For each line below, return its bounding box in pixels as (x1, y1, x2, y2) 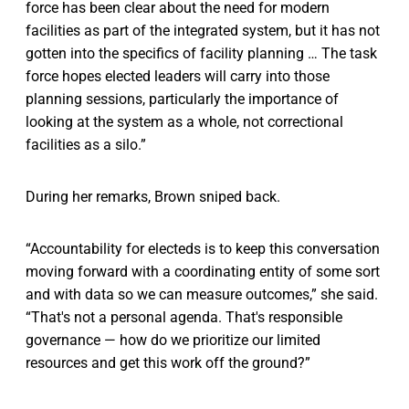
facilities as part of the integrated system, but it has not (26, 21, 380, 39)
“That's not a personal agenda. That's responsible (26, 308, 342, 326)
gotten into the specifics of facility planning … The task (26, 44, 377, 62)
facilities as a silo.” (26, 135, 146, 153)
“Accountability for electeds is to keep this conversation (26, 239, 380, 257)
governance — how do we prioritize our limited (26, 330, 320, 349)
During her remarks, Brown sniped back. (26, 187, 280, 205)
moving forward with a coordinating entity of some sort (26, 262, 380, 280)
